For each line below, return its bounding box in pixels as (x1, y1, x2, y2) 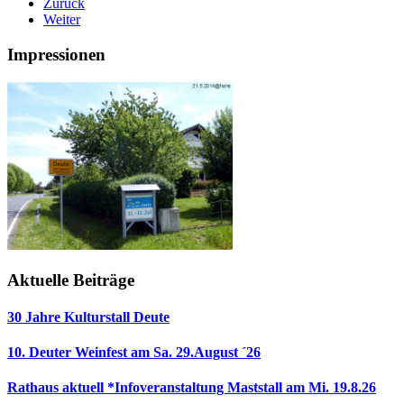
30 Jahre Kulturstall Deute (7, 308, 170, 325)
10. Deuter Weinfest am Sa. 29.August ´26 (7, 344, 261, 361)
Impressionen (7, 45, 106, 65)
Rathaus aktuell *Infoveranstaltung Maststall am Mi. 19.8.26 (7, 380, 376, 396)
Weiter (43, 12, 80, 28)
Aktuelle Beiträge (7, 270, 134, 289)
